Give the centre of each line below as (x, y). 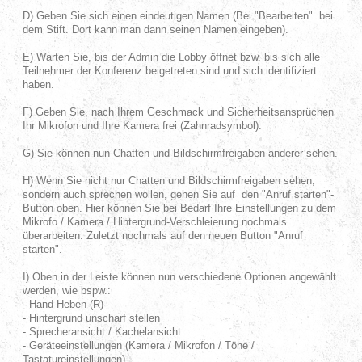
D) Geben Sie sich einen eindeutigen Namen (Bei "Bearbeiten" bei (177, 16)
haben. (38, 84)
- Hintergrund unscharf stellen (91, 318)
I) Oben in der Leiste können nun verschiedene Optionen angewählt (179, 277)
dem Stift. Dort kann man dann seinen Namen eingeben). (155, 29)
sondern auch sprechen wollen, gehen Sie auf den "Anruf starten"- (178, 194)
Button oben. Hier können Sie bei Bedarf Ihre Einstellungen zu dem (179, 208)
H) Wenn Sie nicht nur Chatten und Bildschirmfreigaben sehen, (168, 181)
